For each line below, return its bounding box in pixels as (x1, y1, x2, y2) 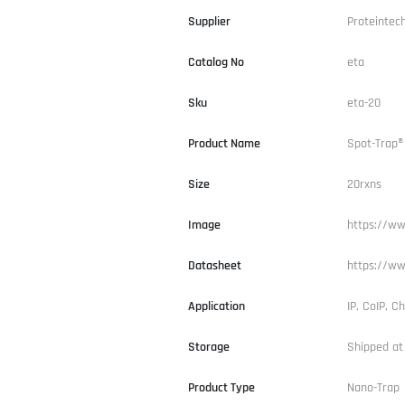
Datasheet (188, 257, 241, 274)
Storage (188, 338, 230, 355)
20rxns (347, 175, 381, 193)
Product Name (188, 135, 260, 152)
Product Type (188, 379, 255, 396)
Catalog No (188, 53, 244, 71)
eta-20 (347, 94, 381, 111)
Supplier (188, 13, 231, 30)
